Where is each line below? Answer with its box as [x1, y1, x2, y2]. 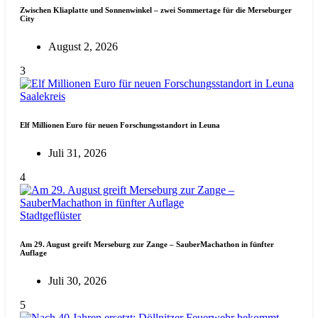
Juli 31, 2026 [48, 147, 106, 160]
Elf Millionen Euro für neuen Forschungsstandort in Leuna [20, 121, 220, 130]
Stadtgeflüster [20, 209, 81, 222]
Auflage [20, 248, 47, 258]
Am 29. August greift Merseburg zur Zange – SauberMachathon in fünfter [20, 240, 274, 249]
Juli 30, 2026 [48, 275, 106, 287]
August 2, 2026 [48, 40, 118, 53]
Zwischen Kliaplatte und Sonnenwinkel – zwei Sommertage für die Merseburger [20, 6, 292, 15]
